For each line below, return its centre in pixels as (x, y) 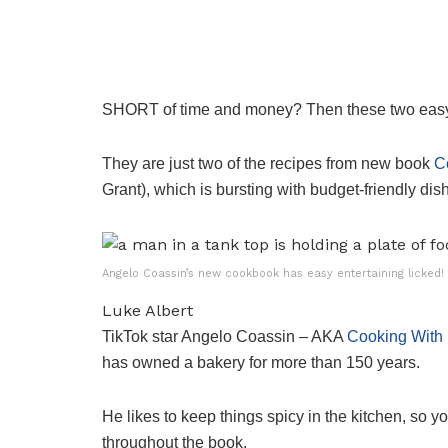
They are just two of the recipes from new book (268, 163)
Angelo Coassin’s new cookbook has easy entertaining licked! (273, 273)
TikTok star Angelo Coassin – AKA (224, 336)
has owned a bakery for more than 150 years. (261, 362)
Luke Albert (147, 310)
